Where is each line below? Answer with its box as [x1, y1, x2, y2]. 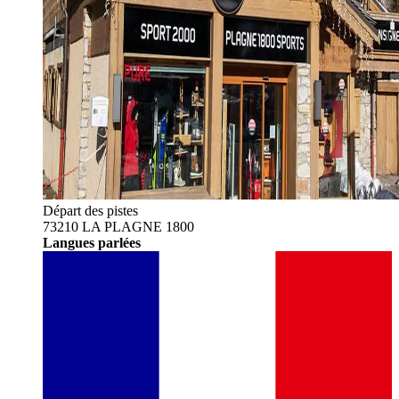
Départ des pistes [43, 202, 138, 218]
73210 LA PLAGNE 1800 [43, 218, 194, 234]
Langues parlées [43, 234, 141, 250]
